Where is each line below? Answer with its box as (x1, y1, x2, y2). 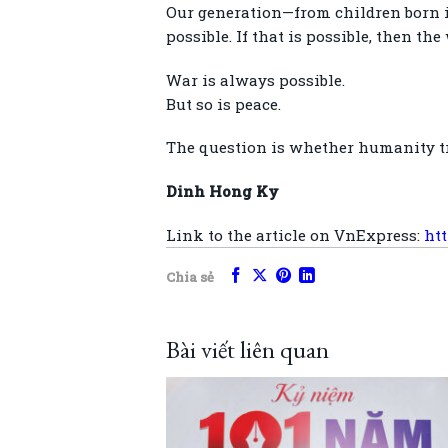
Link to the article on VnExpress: (166, 224, 425, 245)
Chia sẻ (166, 267, 215, 286)
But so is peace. (166, 93, 282, 114)
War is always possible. (166, 69, 346, 90)
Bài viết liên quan (166, 333, 330, 365)
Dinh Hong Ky (166, 181, 280, 202)
